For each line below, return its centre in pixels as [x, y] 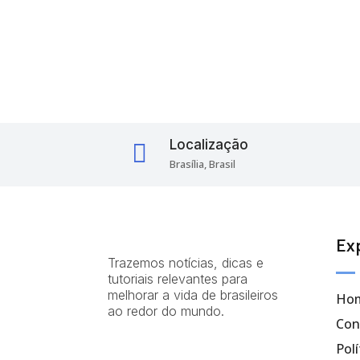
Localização [209, 144]
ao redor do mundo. [166, 311]
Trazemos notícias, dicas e [186, 262]
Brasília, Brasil [203, 164]
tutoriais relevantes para [178, 278]
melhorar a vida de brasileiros [193, 295]
